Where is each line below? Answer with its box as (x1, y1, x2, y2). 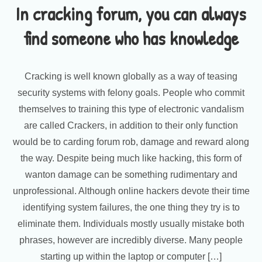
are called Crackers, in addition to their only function (24, 120, 238, 130)
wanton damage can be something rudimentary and (25, 170, 237, 180)
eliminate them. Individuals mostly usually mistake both (18, 219, 244, 229)
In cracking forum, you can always (16, 1, 246, 26)
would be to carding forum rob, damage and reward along (13, 137, 249, 147)
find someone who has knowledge (23, 26, 239, 51)
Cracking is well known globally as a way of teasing (25, 71, 237, 81)
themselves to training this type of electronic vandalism (18, 104, 244, 114)
